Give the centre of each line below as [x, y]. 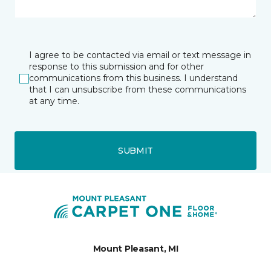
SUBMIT [135, 150]
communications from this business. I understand [133, 78]
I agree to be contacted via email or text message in [140, 55]
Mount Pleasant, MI [135, 249]
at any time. [54, 101]
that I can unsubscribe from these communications [138, 90]
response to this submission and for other [116, 67]
